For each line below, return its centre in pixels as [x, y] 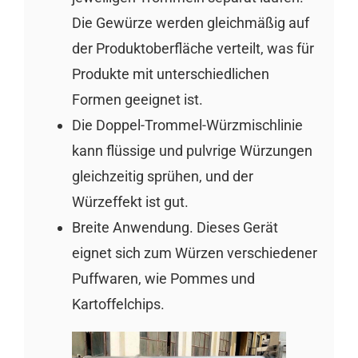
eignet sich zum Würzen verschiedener [194, 253]
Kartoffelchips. [118, 304]
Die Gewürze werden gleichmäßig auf [190, 23]
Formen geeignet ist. [137, 100]
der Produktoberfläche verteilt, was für [193, 49]
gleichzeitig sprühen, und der [162, 177]
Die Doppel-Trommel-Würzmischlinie [187, 125]
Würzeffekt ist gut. [130, 202]
